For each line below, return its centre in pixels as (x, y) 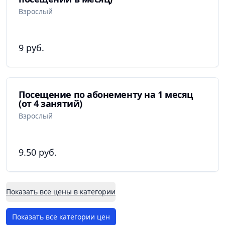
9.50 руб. (38, 152)
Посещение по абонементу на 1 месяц (106, 95)
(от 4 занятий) (50, 104)
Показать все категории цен (61, 217)
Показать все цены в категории (61, 192)
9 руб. (31, 48)
